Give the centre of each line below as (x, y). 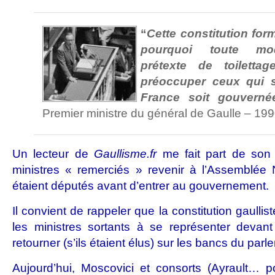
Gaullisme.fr (126, 154)
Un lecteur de (53, 154)
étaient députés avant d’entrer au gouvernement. (141, 186)
